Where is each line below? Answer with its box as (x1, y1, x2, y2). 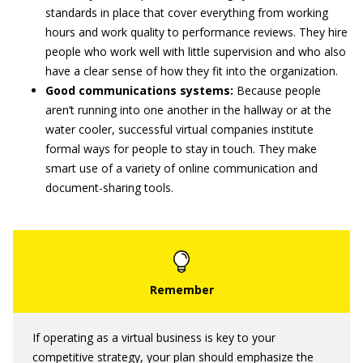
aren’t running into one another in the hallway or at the (45, 102, 331, 117)
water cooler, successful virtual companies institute (45, 122, 314, 137)
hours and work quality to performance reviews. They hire (45, 24, 348, 40)
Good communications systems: (45, 83, 233, 98)
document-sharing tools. (45, 180, 173, 195)
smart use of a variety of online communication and (45, 160, 318, 176)
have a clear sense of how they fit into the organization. (45, 63, 338, 79)
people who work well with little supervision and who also (45, 44, 346, 59)
